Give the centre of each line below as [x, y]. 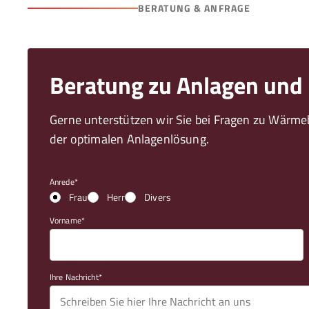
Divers [158, 197]
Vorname [66, 220]
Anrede [62, 182]
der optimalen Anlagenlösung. [130, 139]
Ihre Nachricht [74, 277]
